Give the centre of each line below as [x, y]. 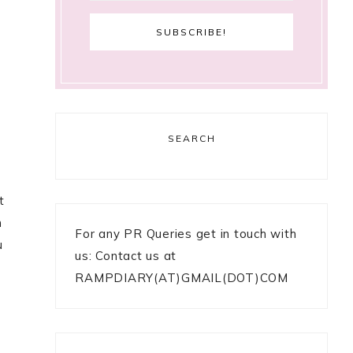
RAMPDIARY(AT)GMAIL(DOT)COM [182, 278]
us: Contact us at [126, 256]
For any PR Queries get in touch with [186, 234]
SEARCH [191, 138]
